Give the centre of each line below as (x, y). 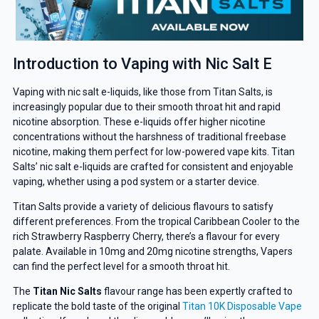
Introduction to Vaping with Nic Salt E (142, 63)
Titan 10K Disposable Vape (242, 307)
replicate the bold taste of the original (97, 307)
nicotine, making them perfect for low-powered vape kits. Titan (153, 151)
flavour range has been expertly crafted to (197, 292)
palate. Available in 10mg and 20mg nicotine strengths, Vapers (152, 251)
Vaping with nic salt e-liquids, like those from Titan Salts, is (142, 91)
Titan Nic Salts (67, 292)
